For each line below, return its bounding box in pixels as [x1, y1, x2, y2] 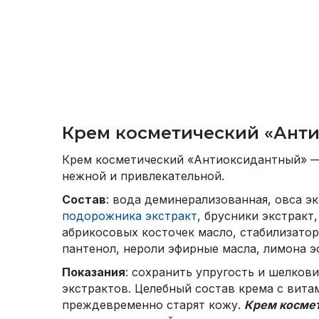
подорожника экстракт [62, 209, 197, 223]
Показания [62, 265, 125, 279]
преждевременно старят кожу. [62, 298, 244, 312]
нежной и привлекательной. [62, 169, 224, 183]
